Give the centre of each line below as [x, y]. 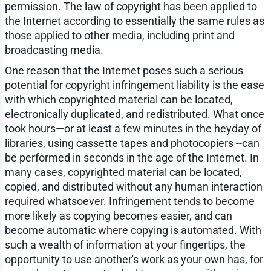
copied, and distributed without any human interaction [133, 186]
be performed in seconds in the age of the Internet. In [132, 157]
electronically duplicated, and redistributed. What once [134, 114]
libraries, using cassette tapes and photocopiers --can [132, 143]
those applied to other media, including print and [119, 35]
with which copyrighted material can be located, [119, 99]
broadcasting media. [54, 50]
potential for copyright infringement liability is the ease [134, 85]
